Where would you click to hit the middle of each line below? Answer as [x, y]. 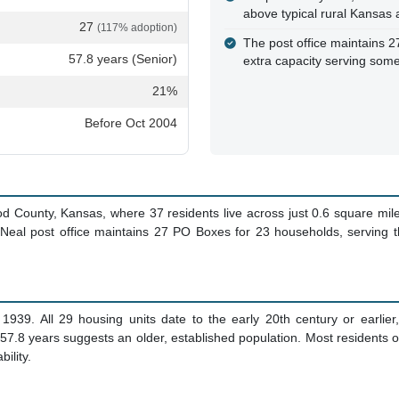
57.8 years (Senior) [123, 59]
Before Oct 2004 [131, 123]
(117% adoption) [137, 27]
